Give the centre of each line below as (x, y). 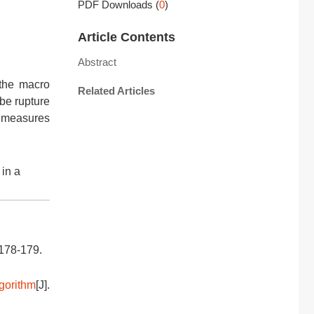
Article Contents (127, 37)
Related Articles (116, 91)
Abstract (97, 62)
